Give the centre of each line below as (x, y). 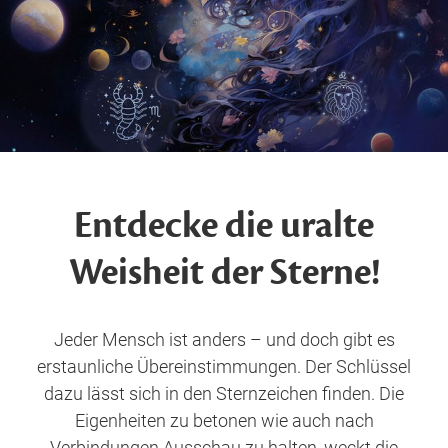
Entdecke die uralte (224, 225)
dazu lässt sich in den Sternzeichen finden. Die (224, 393)
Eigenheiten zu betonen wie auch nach (224, 420)
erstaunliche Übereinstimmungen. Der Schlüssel (224, 366)
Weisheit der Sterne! (224, 272)
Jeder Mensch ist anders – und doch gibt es (224, 339)
